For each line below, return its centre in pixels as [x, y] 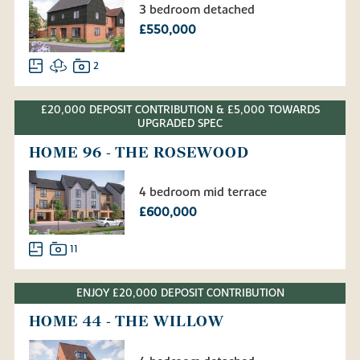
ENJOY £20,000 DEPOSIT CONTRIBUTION [180, 293]
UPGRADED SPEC [180, 124]
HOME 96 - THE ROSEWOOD [139, 152]
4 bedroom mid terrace [203, 192]
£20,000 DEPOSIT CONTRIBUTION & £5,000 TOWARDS [180, 110]
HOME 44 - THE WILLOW [127, 322]
